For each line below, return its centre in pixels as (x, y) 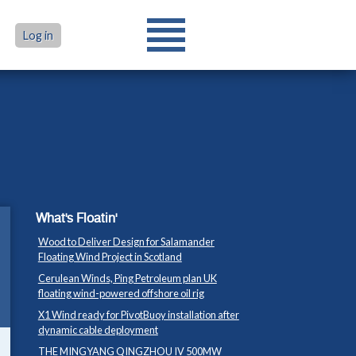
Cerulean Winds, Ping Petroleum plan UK (127, 278)
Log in (38, 35)
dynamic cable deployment (98, 329)
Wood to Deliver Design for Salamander (126, 241)
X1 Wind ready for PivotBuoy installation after (138, 314)
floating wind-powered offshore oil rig (121, 293)
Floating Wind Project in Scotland (110, 256)
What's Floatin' (76, 218)
